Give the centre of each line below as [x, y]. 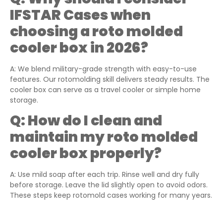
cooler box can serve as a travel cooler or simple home [105, 89]
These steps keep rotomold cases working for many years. [111, 195]
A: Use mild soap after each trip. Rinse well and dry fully [105, 175]
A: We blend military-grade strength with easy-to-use [103, 69]
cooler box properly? [86, 154]
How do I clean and [95, 121]
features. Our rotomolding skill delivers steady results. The [110, 79]
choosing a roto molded [96, 31]
